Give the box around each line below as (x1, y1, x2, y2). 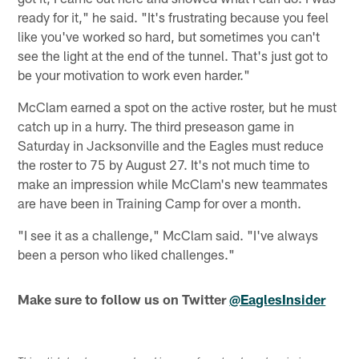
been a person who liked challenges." (18, 246, 236, 263)
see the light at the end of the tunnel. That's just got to (18, 47, 329, 64)
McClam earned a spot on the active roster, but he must (18, 99, 337, 115)
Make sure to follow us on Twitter (18, 291, 230, 308)
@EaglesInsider (229, 291, 326, 308)
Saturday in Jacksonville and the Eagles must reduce (18, 137, 325, 154)
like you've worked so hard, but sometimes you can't (18, 28, 321, 45)
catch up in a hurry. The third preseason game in (18, 118, 295, 135)
